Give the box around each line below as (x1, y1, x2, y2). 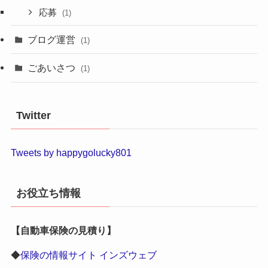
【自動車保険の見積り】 (10, 224, 116, 236)
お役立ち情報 (16, 187, 81, 199)
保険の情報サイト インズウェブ (20, 249, 157, 260)
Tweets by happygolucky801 (10, 147, 132, 158)
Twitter (16, 109, 51, 121)
